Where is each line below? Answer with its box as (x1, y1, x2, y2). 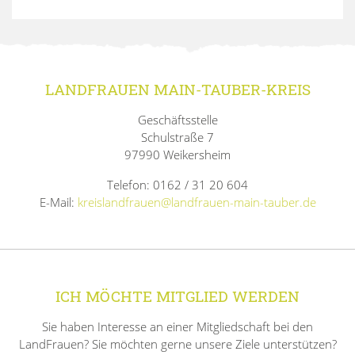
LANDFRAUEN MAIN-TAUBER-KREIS (44, 78, 311, 99)
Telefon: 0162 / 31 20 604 (107, 176, 248, 193)
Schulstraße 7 (141, 128, 214, 145)
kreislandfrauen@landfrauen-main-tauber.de (77, 193, 316, 210)
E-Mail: (39, 193, 78, 210)
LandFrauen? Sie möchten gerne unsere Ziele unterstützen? (18, 335, 337, 352)
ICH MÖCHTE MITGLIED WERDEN (55, 285, 300, 306)
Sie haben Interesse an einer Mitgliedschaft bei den (42, 318, 313, 334)
